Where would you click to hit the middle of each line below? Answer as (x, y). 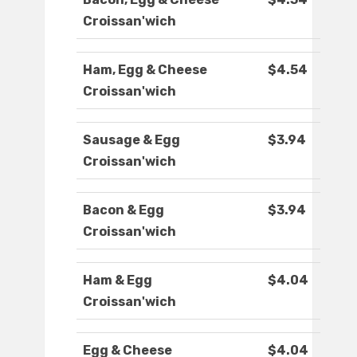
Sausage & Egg (131, 140)
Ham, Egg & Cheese (145, 70)
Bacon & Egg (124, 210)
